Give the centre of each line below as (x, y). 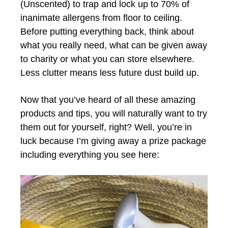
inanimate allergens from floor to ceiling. (101, 18)
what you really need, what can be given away (114, 45)
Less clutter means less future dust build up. (110, 73)
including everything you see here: (90, 154)
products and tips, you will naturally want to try (114, 113)
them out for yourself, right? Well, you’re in (106, 127)
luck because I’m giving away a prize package (113, 141)
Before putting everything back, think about (107, 31)
